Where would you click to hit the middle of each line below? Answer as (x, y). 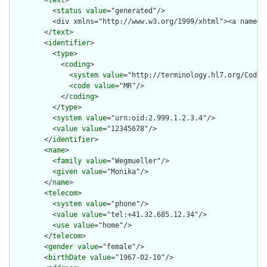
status (69, 11)
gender (61, 247)
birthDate (67, 258)
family (69, 161)
